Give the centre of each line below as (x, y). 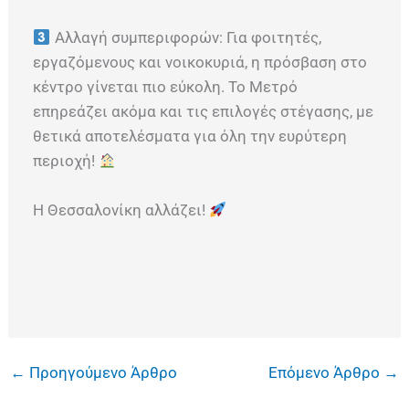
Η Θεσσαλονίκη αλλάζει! (121, 210)
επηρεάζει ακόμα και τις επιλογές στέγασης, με (204, 111)
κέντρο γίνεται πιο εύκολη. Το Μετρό (166, 86)
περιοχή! (66, 160)
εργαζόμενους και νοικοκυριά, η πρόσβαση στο (200, 62)
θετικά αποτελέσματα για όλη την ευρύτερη (190, 136)
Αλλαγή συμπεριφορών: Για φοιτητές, (186, 37)
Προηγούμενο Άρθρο (102, 373)
